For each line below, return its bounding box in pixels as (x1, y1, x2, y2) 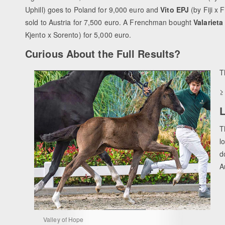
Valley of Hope (43, 215, 84, 224)
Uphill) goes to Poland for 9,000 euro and (25, 5, 161, 15)
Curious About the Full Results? (25, 46, 181, 61)
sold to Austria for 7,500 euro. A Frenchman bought (25, 17, 194, 28)
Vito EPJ (160, 5, 191, 15)
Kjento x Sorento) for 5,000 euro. (25, 30, 132, 40)
